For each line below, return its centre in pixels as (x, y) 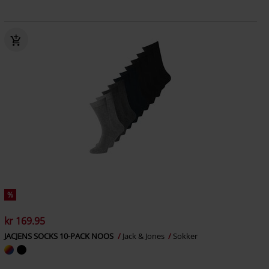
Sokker (185, 236)
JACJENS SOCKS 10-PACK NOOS (59, 236)
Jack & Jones (144, 236)
